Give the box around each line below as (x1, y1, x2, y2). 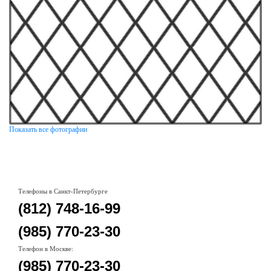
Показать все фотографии (9, 125, 87, 134)
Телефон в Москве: (18, 245, 73, 253)
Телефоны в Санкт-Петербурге (18, 188, 108, 195)
